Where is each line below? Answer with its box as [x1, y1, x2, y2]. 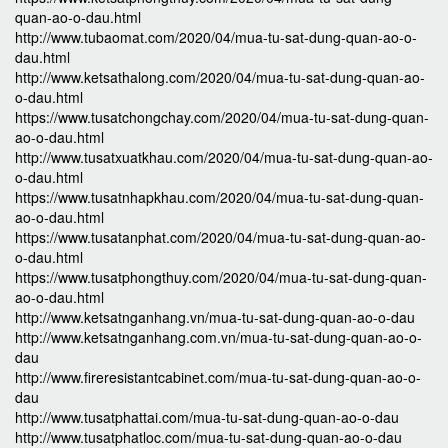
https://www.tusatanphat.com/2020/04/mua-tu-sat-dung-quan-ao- [15, 227, 426, 247]
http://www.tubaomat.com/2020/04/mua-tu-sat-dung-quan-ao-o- [15, 27, 417, 47]
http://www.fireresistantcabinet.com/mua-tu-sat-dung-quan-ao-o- [15, 367, 421, 387]
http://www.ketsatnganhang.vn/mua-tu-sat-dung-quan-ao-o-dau [15, 307, 415, 327]
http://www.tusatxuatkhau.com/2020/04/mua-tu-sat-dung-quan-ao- [15, 147, 433, 167]
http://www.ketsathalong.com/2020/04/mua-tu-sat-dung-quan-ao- [15, 67, 425, 87]
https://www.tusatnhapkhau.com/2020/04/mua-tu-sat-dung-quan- [15, 187, 424, 207]
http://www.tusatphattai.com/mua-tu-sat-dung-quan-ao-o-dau [15, 407, 399, 427]
